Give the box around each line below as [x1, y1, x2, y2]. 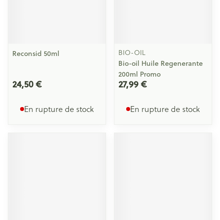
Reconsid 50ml [12, 49, 59, 58]
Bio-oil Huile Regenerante [118, 58, 203, 68]
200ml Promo [118, 69, 161, 79]
